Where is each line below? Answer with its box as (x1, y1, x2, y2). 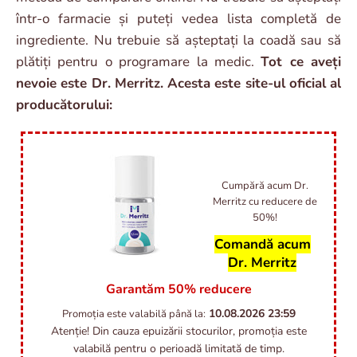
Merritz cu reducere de (213, 194, 317, 209)
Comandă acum (214, 234, 311, 253)
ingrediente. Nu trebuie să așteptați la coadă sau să (16, 30, 341, 49)
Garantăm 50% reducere (105, 280, 252, 298)
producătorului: (16, 95, 112, 114)
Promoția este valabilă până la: (61, 306, 206, 321)
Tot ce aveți (261, 52, 341, 71)
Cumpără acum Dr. (222, 178, 308, 193)
